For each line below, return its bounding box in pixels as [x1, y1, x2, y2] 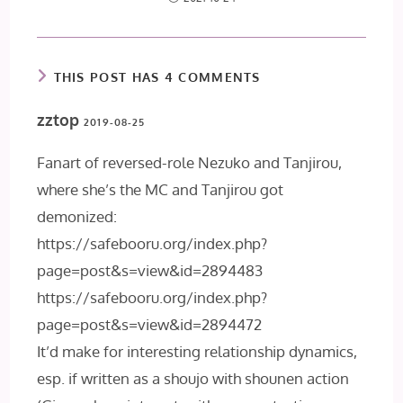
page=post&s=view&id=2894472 [37, 315, 263, 335]
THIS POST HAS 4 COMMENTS [53, 69, 261, 85]
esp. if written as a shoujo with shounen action [37, 369, 350, 389]
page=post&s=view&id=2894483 [37, 261, 264, 281]
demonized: [37, 207, 118, 227]
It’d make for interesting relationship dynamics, [37, 342, 358, 362]
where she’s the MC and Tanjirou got [37, 180, 284, 200]
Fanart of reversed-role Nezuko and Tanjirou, [37, 153, 343, 173]
